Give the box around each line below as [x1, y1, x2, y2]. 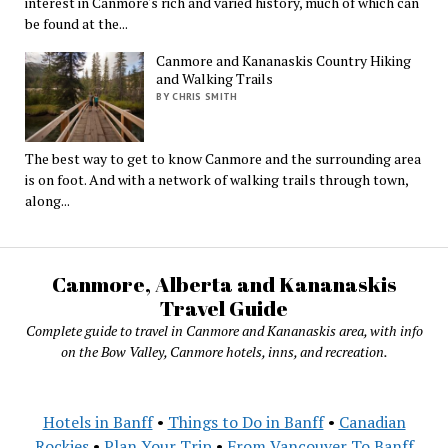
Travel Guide [160, 294, 288, 322]
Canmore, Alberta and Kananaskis [51, 270, 397, 298]
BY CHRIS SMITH [156, 90, 238, 104]
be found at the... [24, 14, 128, 34]
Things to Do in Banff [167, 411, 324, 433]
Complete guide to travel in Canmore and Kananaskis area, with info [25, 321, 423, 340]
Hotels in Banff [42, 411, 153, 433]
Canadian [338, 411, 406, 433]
